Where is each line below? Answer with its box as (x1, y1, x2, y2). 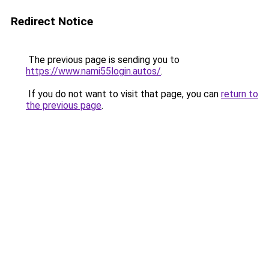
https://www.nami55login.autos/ (26, 65, 161, 77)
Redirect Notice (11, 14, 93, 28)
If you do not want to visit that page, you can (26, 88, 221, 100)
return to (221, 88, 258, 100)
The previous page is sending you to (26, 54, 180, 65)
